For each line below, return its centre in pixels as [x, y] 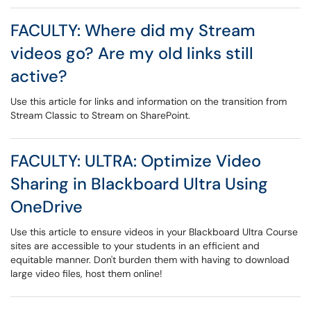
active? [39, 76]
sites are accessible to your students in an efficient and [135, 246]
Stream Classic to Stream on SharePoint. [100, 115]
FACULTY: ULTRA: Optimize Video [136, 161]
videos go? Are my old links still [132, 53]
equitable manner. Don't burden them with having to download [150, 260]
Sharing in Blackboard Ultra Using [139, 184]
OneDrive [47, 207]
